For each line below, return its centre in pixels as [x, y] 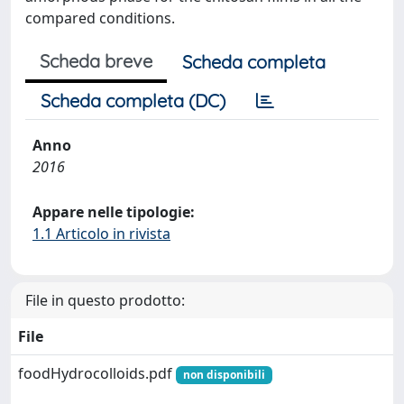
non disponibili [224, 375]
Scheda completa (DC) [133, 101]
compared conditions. [100, 18]
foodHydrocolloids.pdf [97, 373]
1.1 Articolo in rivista [101, 234]
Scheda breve [96, 61]
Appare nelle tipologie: [114, 212]
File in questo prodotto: [105, 300]
